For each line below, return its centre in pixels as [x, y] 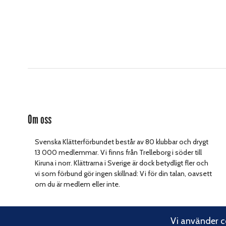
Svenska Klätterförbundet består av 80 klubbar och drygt [122, 142]
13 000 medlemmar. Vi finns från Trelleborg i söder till [119, 152]
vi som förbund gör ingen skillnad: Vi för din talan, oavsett [124, 173]
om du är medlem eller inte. [78, 184]
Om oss [40, 119]
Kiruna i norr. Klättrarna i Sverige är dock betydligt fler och [122, 163]
